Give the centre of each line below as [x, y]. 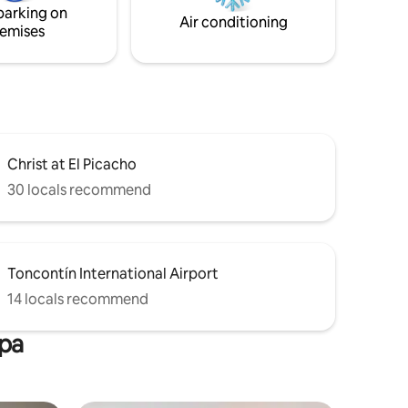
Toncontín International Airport [113, 273]
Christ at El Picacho [72, 164]
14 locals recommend [78, 299]
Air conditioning [233, 22]
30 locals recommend [79, 189]
